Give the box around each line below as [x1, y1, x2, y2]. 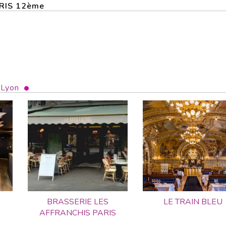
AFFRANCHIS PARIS [39, 207, 116, 218]
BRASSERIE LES [46, 196, 108, 207]
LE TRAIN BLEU [163, 196, 223, 207]
